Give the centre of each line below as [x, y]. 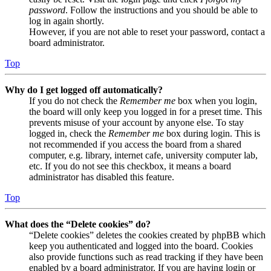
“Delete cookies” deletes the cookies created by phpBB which [147, 235]
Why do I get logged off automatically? [84, 90]
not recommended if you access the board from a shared [135, 145]
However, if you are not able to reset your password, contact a [147, 32]
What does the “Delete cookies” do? [78, 224]
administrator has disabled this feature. [102, 177]
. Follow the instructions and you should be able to [162, 10]
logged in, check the [69, 134]
